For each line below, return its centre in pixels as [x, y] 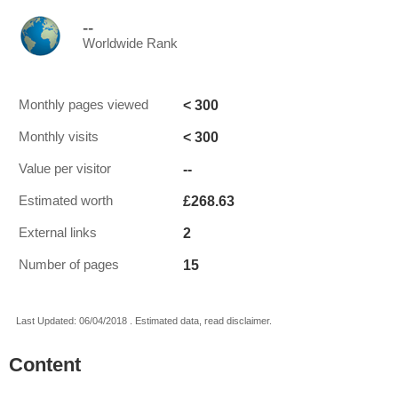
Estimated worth [66, 201]
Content [45, 365]
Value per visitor [65, 169]
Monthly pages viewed [84, 105]
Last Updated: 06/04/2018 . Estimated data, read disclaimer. [144, 321]
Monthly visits [59, 137]
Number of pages [69, 265]
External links [58, 233]
